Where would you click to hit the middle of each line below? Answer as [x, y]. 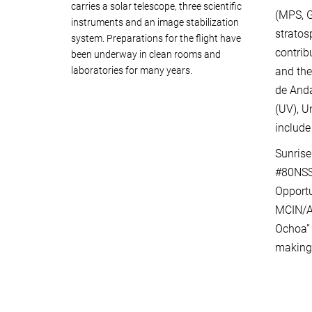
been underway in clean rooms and [146, 55]
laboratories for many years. [132, 71]
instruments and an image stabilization [155, 23]
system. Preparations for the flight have [156, 39]
